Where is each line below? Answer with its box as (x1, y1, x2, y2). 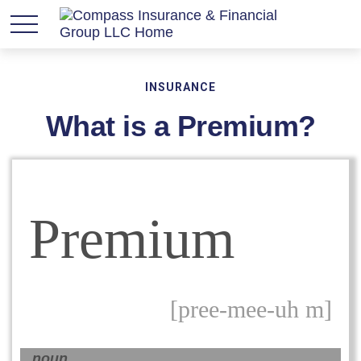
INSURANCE (145, 81, 216, 93)
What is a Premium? (45, 110, 316, 143)
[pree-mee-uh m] (170, 296, 333, 323)
